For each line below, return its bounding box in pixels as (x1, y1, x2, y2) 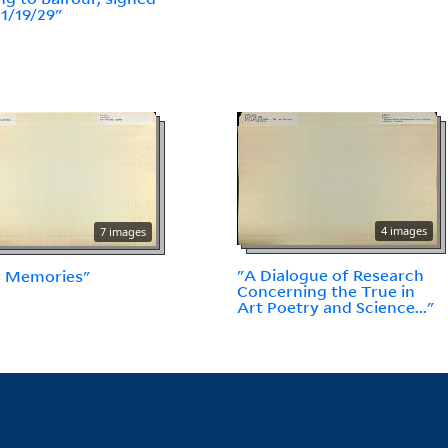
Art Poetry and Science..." (237, 297, 435, 318)
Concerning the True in (237, 281, 416, 302)
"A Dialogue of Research (237, 265, 425, 286)
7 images (100, 224, 147, 240)
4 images (381, 223, 428, 239)
